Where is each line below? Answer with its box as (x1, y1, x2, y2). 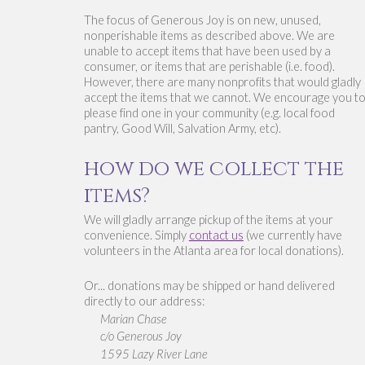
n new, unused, (244, 12, 321, 27)
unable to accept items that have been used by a (83, 43, 331, 58)
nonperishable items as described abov (83, 28, 285, 42)
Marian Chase (99, 311, 167, 326)
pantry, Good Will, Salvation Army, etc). (83, 121, 284, 135)
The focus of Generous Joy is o (83, 12, 244, 27)
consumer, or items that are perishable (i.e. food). (83, 59, 335, 73)
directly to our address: (83, 293, 204, 308)
